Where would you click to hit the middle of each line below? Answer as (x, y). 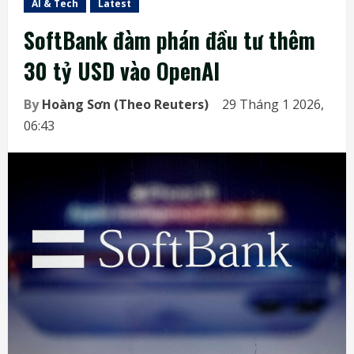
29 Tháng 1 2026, (273, 104)
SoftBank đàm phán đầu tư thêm (169, 40)
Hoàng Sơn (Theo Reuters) (125, 104)
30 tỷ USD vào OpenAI (122, 70)
